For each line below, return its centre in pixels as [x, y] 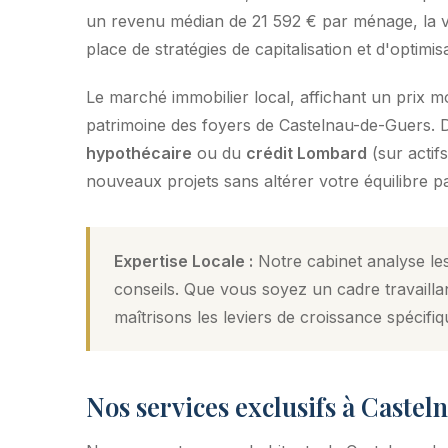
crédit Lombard [306, 152]
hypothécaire [139, 152]
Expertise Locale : [183, 260]
